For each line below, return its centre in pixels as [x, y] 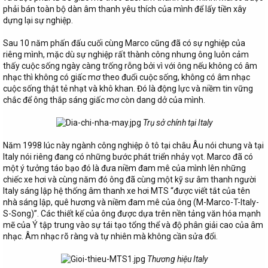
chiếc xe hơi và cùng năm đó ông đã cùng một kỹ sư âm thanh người [130, 179]
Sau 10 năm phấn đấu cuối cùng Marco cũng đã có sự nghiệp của [124, 43]
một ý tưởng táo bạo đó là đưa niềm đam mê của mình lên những [124, 168]
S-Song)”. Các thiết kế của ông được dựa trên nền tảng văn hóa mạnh [132, 213]
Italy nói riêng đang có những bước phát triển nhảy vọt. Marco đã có [128, 156]
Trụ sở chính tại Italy [177, 122]
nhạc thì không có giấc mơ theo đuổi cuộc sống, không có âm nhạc [127, 77]
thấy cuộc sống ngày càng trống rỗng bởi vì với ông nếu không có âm [130, 66]
